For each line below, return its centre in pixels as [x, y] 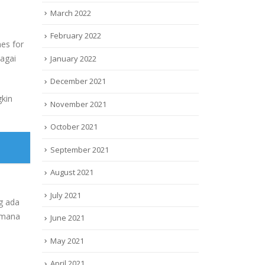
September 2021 [80, 149]
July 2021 [66, 195]
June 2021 [67, 218]
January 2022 [73, 58]
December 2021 [78, 81]
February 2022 [76, 36]
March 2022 [71, 13]
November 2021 [78, 104]
